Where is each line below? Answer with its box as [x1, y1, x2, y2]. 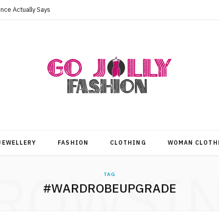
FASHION [58, 139, 88, 146]
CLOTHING [109, 139, 146, 146]
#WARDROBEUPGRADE [43, 180, 176, 196]
